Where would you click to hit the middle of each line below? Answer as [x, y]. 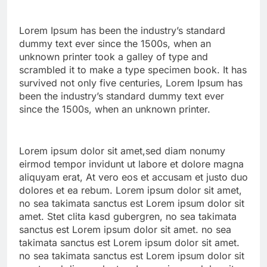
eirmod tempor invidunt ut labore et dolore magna [131, 164]
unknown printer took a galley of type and [114, 57]
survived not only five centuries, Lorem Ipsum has [131, 83]
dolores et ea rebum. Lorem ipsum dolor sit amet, [131, 190]
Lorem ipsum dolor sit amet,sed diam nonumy [122, 151]
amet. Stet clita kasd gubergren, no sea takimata [128, 217]
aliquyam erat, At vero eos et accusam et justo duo [133, 177]
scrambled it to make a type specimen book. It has [133, 70]
